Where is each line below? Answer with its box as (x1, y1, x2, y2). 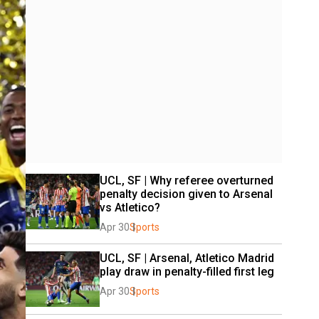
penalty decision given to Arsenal (100, 187, 273, 201)
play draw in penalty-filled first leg (100, 265, 274, 278)
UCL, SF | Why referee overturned (100, 174, 273, 187)
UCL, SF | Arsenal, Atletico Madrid (100, 251, 274, 265)
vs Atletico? (100, 201, 160, 214)
